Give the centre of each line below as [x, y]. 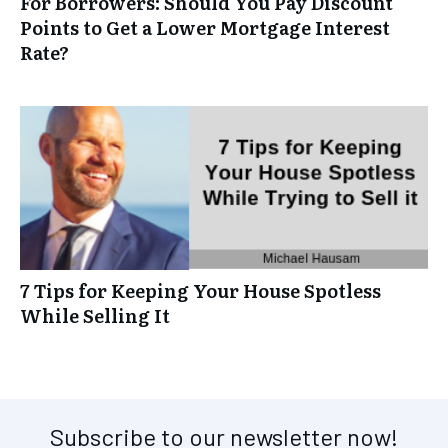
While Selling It [95, 316]
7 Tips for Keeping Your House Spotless [200, 291]
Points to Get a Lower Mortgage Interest [205, 28]
